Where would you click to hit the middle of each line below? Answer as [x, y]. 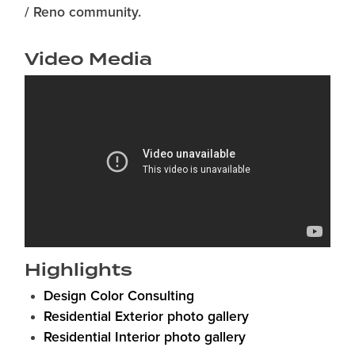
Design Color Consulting [119, 296]
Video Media [88, 59]
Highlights [78, 269]
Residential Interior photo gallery [145, 337]
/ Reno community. [83, 12]
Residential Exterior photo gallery [146, 317]
